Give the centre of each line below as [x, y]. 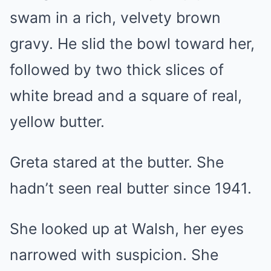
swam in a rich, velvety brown [115, 17]
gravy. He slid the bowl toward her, [132, 43]
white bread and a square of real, [126, 95]
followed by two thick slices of [117, 69]
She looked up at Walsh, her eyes [127, 228]
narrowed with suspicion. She [114, 254]
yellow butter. [57, 121]
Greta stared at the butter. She [117, 162]
